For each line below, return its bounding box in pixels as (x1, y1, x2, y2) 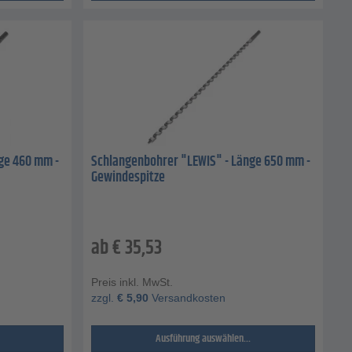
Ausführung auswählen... (156, 329, 251, 347)
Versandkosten (148, 291, 225, 304)
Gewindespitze (91, 167, 165, 189)
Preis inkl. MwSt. (91, 275, 173, 288)
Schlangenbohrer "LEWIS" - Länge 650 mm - (91, 151, 310, 174)
